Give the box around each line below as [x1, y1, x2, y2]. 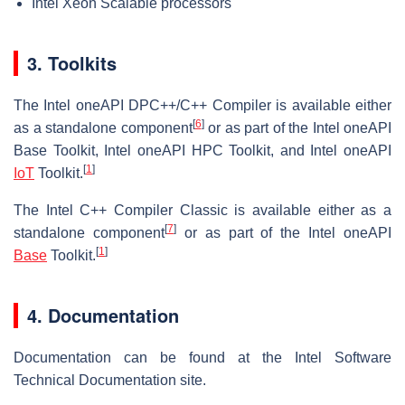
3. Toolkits [27, 49, 117, 76]
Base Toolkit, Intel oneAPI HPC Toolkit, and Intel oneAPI [14, 142, 391, 158]
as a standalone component [14, 119, 193, 136]
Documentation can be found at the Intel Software [14, 349, 391, 365]
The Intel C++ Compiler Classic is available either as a [14, 202, 391, 218]
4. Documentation [27, 301, 179, 328]
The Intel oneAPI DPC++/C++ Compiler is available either [14, 97, 391, 113]
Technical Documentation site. [14, 372, 206, 388]
